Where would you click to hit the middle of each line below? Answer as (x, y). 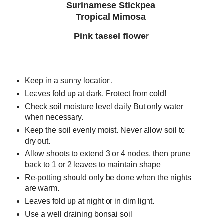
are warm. (43, 188)
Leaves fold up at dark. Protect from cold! (95, 93)
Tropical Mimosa (110, 17)
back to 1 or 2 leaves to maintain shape (93, 164)
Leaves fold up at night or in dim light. (89, 201)
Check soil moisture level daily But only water (104, 106)
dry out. (37, 141)
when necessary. (55, 117)
